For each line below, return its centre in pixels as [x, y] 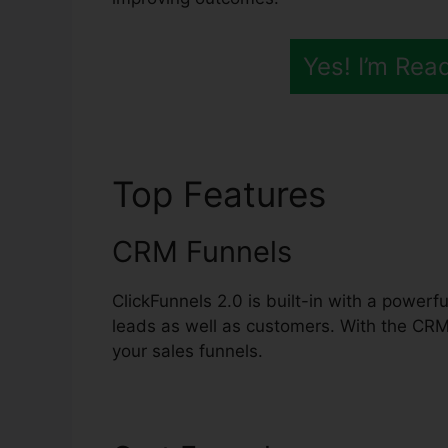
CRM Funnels [202, 251]
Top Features [224, 194]
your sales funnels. [187, 351]
